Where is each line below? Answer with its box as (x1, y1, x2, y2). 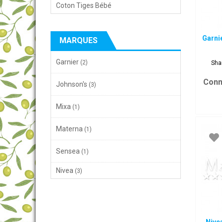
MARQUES (59, 36, 98, 45)
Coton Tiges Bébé (56, 1, 111, 9)
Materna (56, 125, 83, 133)
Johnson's (56, 80, 87, 88)
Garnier (56, 58, 79, 66)
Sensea (56, 147, 80, 155)
